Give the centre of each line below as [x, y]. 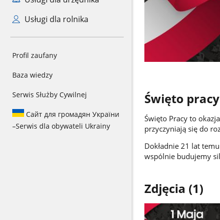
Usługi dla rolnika [55, 19]
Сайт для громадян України [72, 114]
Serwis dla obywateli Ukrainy [63, 126]
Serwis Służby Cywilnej [50, 95]
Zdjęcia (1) [174, 189]
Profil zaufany [35, 55]
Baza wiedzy [32, 75]
